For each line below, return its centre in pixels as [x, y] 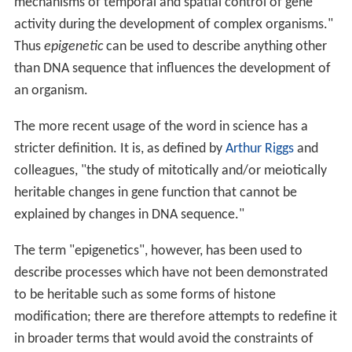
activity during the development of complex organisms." [173, 24]
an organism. [51, 90]
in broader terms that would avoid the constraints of [163, 339]
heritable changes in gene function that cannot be [155, 192]
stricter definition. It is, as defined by [119, 148]
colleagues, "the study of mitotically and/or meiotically [170, 170]
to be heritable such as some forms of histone [145, 295]
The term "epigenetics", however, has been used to [158, 251]
